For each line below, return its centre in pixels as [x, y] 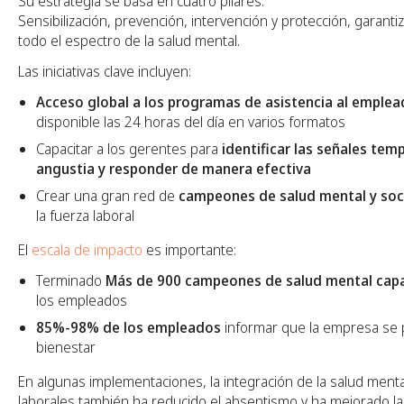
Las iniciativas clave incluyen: [105, 71]
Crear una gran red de [107, 195]
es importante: [189, 249]
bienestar [66, 347]
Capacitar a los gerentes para [129, 148]
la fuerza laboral [85, 215]
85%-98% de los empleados [129, 327]
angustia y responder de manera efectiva [174, 168]
